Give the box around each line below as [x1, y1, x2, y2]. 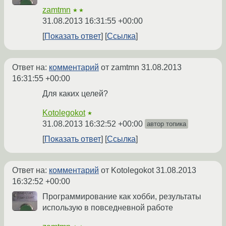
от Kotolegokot [99, 166, 156, 175]
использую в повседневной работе [42, 203, 173, 212]
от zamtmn [99, 63, 141, 72]
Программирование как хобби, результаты [42, 192, 201, 201]
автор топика [147, 120, 186, 128]
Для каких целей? [42, 89, 108, 98]
